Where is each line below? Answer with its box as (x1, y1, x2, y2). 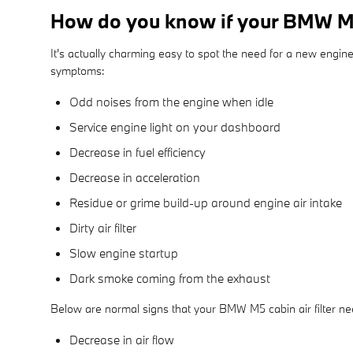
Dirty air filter (69, 219, 136, 236)
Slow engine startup (69, 244, 178, 261)
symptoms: (50, 62, 105, 78)
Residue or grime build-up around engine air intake (69, 194, 342, 210)
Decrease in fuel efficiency (69, 143, 206, 160)
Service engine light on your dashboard (69, 118, 281, 135)
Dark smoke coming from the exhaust (69, 269, 270, 286)
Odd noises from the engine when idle (69, 93, 273, 110)
